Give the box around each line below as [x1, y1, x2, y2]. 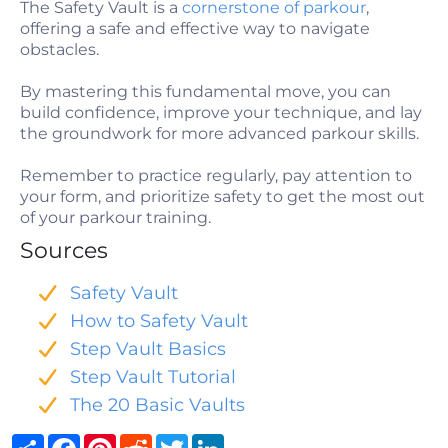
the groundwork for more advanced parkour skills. [20, 124, 419, 143]
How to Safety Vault [70, 310, 248, 332]
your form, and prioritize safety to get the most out [20, 187, 425, 206]
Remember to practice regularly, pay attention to [20, 166, 412, 185]
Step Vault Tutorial [70, 366, 236, 388]
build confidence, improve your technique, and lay [20, 103, 422, 122]
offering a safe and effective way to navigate [20, 19, 370, 38]
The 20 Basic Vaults [70, 394, 245, 416]
